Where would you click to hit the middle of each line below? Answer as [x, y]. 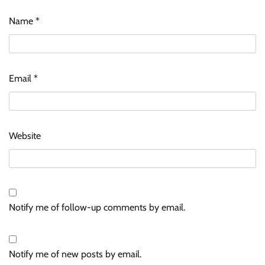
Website [25, 135]
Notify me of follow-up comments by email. [97, 207]
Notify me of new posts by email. [75, 254]
